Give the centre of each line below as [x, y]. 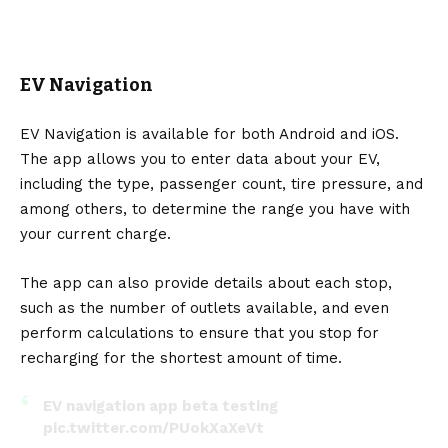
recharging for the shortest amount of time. [181, 357]
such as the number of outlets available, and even [204, 307]
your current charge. [95, 233]
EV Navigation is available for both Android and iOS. [209, 133]
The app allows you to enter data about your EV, [200, 158]
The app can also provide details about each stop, [206, 282]
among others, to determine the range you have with [215, 208]
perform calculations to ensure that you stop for [199, 332]
